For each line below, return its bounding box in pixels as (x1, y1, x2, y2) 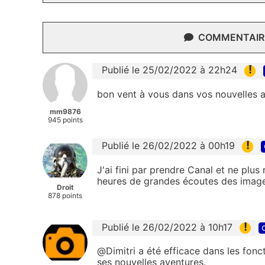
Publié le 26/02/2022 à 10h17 (102, 221, 232, 234)
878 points (48, 191, 82, 201)
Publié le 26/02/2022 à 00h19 (102, 140, 235, 152)
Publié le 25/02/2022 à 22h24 (102, 64, 237, 76)
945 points (47, 115, 83, 125)
